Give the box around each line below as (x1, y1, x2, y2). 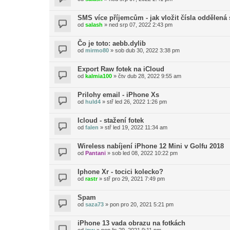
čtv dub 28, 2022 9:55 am (118, 73, 181, 79)
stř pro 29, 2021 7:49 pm (104, 176, 165, 182)
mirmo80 (85, 47, 109, 53)
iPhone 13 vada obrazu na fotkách (78, 219, 185, 227)
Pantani (85, 150, 106, 156)
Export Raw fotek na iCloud (78, 65, 164, 73)
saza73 (85, 201, 104, 207)
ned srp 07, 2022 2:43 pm (109, 22, 172, 28)
